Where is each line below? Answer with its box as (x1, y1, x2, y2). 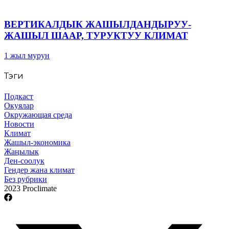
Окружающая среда (4, 110, 72, 119)
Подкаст (4, 91, 33, 101)
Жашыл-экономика (4, 138, 71, 147)
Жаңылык (4, 147, 39, 156)
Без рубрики (4, 174, 47, 184)
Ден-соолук (4, 156, 44, 165)
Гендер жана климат (4, 165, 75, 174)
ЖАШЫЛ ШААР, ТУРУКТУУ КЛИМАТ (4, 30, 188, 41)
